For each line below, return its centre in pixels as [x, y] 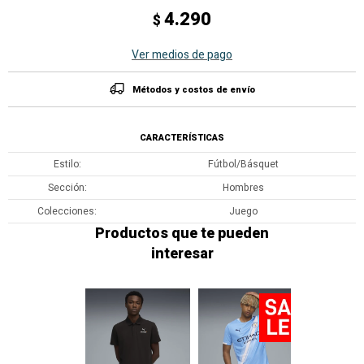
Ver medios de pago [182, 55]
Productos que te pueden [182, 234]
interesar [182, 254]
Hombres [243, 188]
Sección [66, 188]
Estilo [66, 164]
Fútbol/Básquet [243, 164]
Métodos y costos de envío [193, 90]
